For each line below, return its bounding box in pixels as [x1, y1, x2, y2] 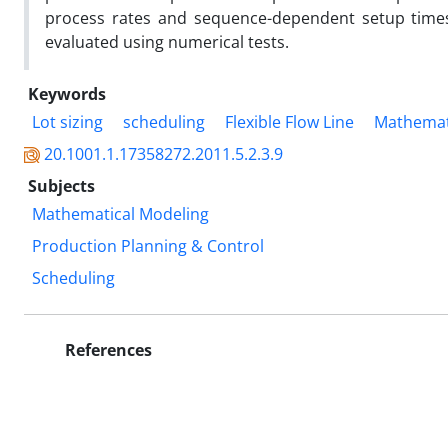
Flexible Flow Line [225, 110, 354, 133]
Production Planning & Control [32, 234, 264, 257]
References [61, 338, 152, 361]
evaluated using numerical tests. [45, 30, 289, 53]
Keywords [28, 82, 106, 105]
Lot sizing [32, 110, 103, 133]
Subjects [28, 174, 95, 197]
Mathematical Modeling [32, 202, 209, 225]
